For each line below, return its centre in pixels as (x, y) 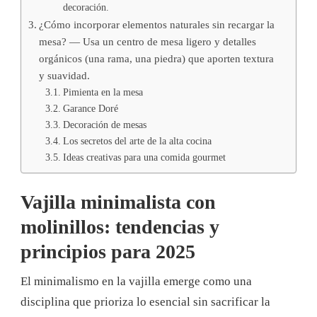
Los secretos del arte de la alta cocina (137, 141)
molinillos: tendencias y (120, 227)
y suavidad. (65, 75)
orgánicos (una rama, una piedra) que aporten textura (157, 58)
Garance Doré (90, 108)
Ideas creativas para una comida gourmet (144, 157)
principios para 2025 (108, 252)
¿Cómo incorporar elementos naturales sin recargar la (157, 24)
